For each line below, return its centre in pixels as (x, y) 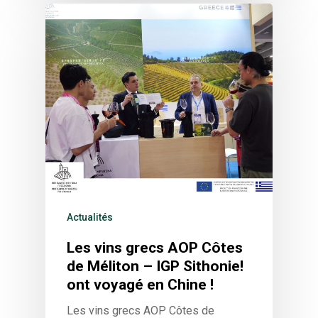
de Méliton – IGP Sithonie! (155, 266)
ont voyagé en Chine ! (140, 284)
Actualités (90, 217)
